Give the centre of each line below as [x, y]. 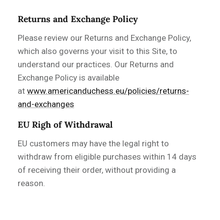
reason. [31, 183]
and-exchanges [46, 104]
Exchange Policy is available [69, 77]
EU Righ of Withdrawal [65, 125]
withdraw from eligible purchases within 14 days [107, 157]
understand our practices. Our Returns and [96, 64]
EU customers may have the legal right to [93, 144]
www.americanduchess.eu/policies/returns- [108, 91]
